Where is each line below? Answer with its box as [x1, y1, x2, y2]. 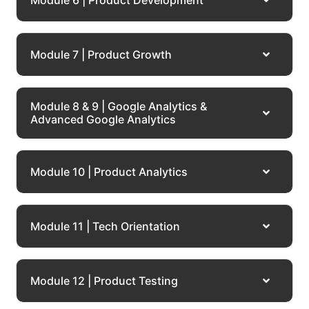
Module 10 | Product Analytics [30, 164, 188, 179]
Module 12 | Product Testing [30, 273, 178, 288]
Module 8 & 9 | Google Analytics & [30, 99, 207, 114]
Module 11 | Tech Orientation [30, 219, 180, 233]
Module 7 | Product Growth [30, 47, 172, 61]
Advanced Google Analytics [30, 112, 176, 127]
